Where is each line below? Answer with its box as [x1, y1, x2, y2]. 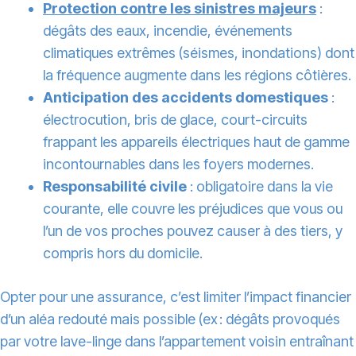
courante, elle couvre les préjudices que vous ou [43, 200, 342, 218]
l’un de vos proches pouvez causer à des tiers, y [43, 222, 342, 240]
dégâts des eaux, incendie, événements [43, 22, 292, 40]
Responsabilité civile [43, 178, 187, 195]
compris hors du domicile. [43, 245, 203, 262]
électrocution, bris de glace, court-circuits [43, 111, 308, 129]
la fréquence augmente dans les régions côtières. [43, 67, 351, 84]
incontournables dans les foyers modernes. [43, 156, 314, 173]
